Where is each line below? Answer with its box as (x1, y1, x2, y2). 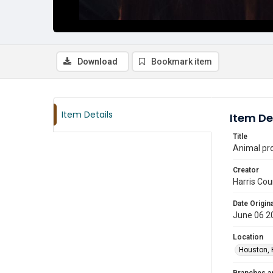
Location (233, 233, 263, 241)
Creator (233, 166, 259, 174)
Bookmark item (151, 57, 212, 66)
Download (77, 57, 118, 66)
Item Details (62, 108, 113, 121)
